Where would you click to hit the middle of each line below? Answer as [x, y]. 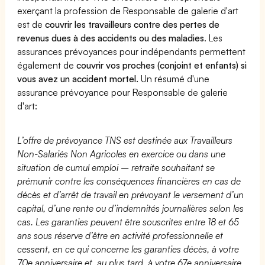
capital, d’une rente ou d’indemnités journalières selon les [131, 208]
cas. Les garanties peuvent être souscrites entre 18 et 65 [128, 222]
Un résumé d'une [174, 78]
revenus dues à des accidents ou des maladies [111, 38]
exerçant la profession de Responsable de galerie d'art [128, 10]
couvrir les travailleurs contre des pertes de [132, 24]
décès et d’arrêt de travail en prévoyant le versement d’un [131, 194]
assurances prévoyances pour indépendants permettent [132, 51]
